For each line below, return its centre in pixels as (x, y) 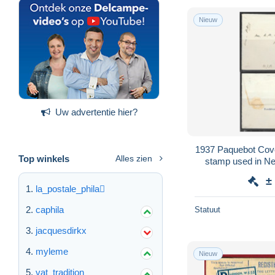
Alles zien (134, 158)
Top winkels (44, 158)
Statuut (207, 209)
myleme (52, 251)
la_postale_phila (68, 188)
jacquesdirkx (61, 230)
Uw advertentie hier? (96, 112)
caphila (50, 209)
